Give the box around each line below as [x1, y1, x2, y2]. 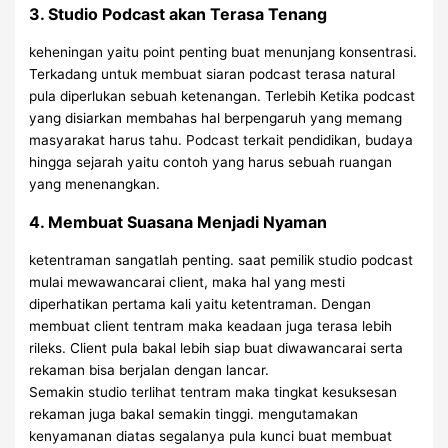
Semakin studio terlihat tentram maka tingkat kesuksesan [29, 383, 398, 400]
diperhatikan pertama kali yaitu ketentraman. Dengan [29, 295, 372, 312]
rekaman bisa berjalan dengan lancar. [29, 361, 270, 378]
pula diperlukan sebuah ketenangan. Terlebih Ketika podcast [29, 87, 416, 104]
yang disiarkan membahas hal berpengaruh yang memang [29, 109, 403, 126]
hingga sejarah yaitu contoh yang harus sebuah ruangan [29, 153, 393, 170]
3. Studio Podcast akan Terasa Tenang [29, 3, 328, 24]
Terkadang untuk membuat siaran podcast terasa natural [29, 65, 396, 82]
